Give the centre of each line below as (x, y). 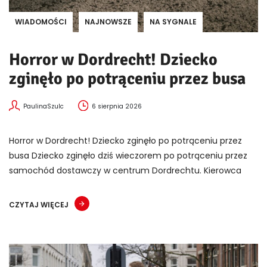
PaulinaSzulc (43, 106)
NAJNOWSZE (108, 21)
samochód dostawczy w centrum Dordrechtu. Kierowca (125, 170)
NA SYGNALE (173, 21)
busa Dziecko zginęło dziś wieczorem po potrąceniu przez (128, 155)
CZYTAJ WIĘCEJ (39, 204)
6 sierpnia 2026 (117, 106)
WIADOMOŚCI (41, 21)
